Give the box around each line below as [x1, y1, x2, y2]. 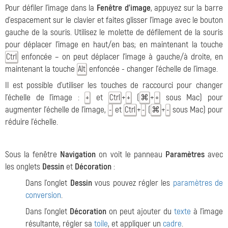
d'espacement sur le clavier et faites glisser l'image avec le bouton [5, 15, 223, 26]
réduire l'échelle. [5, 117, 58, 128]
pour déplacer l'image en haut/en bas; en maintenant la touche [5, 39, 223, 50]
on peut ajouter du [106, 206, 174, 217]
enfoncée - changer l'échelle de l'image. [87, 64, 218, 75]
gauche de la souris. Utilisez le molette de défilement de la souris [5, 27, 223, 38]
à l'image [191, 206, 223, 217]
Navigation [60, 149, 96, 160]
